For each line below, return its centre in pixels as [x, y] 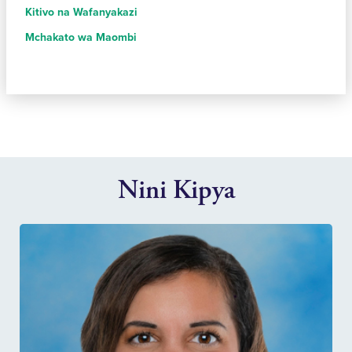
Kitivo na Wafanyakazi [81, 13]
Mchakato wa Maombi [81, 38]
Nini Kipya [176, 191]
